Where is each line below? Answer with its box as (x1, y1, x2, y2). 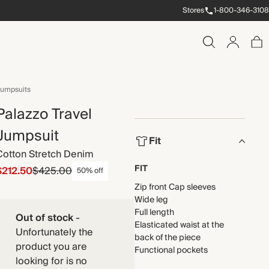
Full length (134, 205, 174, 220)
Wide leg (134, 193, 168, 207)
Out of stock (15, 210, 73, 226)
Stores (183, 4, 204, 17)
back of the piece (134, 231, 201, 245)
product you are (15, 238, 87, 255)
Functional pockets (134, 243, 208, 258)
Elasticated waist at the (134, 218, 224, 232)
